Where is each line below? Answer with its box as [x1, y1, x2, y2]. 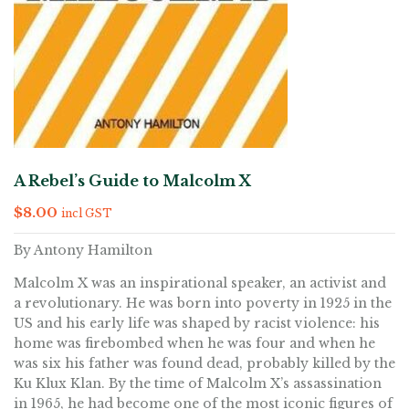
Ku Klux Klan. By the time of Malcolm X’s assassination [14, 375, 382, 392]
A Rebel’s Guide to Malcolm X [14, 172, 251, 190]
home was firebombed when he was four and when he [14, 335, 375, 351]
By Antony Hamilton [14, 242, 152, 258]
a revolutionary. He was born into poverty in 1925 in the [14, 295, 392, 311]
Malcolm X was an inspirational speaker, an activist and [14, 275, 386, 291]
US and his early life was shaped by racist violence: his [14, 315, 380, 331]
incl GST [61, 206, 112, 220]
